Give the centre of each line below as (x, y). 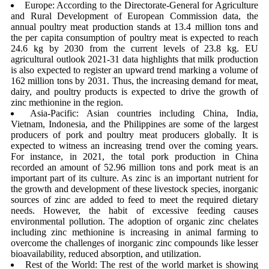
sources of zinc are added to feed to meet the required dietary (134, 200)
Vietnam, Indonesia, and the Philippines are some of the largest (134, 124)
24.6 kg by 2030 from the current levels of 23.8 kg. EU (134, 48)
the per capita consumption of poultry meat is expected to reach (134, 38)
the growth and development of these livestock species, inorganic (134, 189)
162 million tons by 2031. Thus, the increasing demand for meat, (134, 81)
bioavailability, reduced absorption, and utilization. (106, 254)
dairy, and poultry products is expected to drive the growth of (134, 92)
